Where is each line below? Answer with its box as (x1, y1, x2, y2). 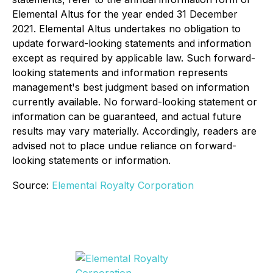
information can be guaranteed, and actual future (12, 110, 241, 122)
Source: (12, 179, 52, 191)
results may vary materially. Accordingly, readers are (12, 125, 257, 137)
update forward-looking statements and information (12, 37, 251, 49)
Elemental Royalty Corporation (52, 179, 194, 191)
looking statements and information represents (12, 66, 228, 79)
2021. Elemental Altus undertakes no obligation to (12, 23, 241, 35)
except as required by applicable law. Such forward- (12, 52, 255, 64)
